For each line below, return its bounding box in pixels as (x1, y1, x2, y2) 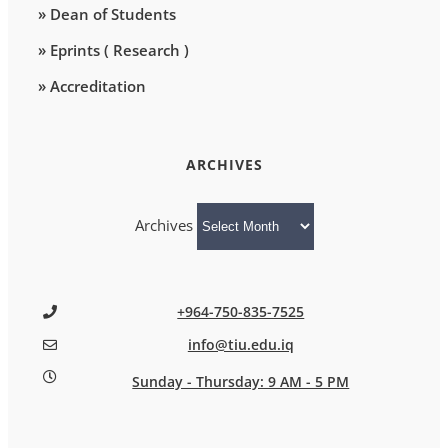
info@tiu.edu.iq (187, 334, 294, 354)
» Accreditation (38, 75, 146, 96)
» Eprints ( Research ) (38, 39, 189, 60)
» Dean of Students (38, 3, 176, 24)
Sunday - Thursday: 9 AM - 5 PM (132, 372, 350, 392)
